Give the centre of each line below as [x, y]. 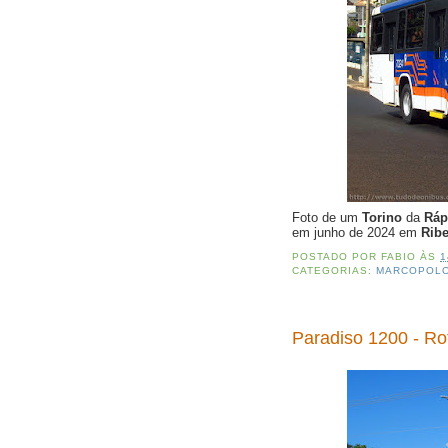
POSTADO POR [337, 257]
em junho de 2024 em [356, 233]
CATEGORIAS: [334, 271]
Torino [384, 218]
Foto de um [327, 218]
